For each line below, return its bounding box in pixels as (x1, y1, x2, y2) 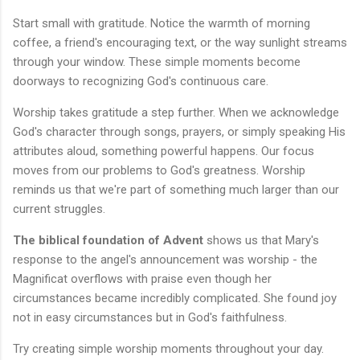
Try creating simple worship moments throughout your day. (13, 342, 324, 357)
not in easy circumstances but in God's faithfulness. (13, 310, 287, 325)
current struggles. (13, 202, 105, 217)
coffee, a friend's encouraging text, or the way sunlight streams (13, 35, 347, 51)
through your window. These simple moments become (13, 55, 301, 70)
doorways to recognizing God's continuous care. (13, 74, 268, 89)
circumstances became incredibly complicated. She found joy (13, 291, 337, 306)
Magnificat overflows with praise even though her (13, 272, 272, 287)
